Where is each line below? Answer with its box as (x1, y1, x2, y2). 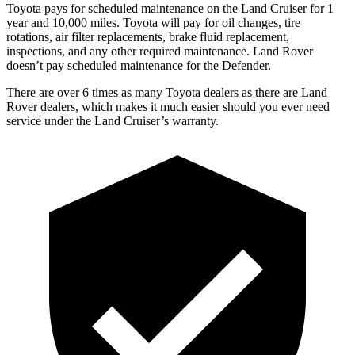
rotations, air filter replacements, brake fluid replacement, (6, 29, 289, 44)
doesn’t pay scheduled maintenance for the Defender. (6, 58, 271, 72)
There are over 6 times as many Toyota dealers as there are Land (6, 85, 327, 99)
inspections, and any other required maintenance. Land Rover (6, 44, 313, 58)
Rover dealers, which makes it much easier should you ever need (6, 99, 330, 113)
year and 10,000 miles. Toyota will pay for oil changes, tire (6, 15, 300, 29)
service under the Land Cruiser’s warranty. (6, 113, 219, 128)
